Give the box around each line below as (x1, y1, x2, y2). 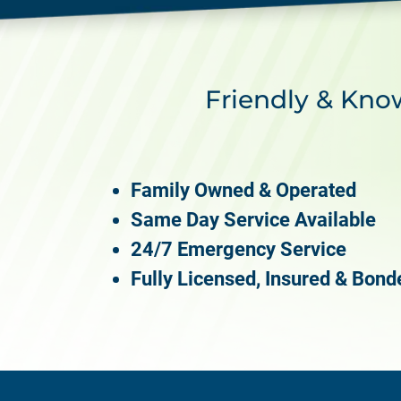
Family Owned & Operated (131, 178, 356, 201)
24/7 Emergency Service (131, 237, 346, 260)
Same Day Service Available (131, 208, 376, 231)
